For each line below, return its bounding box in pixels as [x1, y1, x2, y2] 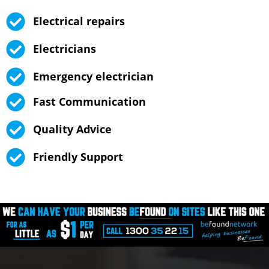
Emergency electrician [33, 69, 154, 84]
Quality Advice [33, 122, 112, 137]
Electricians [33, 41, 96, 56]
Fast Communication [33, 94, 146, 109]
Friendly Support [33, 150, 123, 165]
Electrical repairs [33, 14, 125, 29]
